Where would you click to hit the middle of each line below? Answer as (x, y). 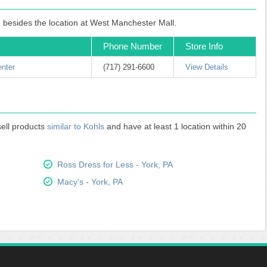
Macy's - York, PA (90, 182)
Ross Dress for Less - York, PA (115, 164)
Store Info (204, 46)
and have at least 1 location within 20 (175, 126)
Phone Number (133, 46)
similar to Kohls (76, 126)
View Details (207, 67)
